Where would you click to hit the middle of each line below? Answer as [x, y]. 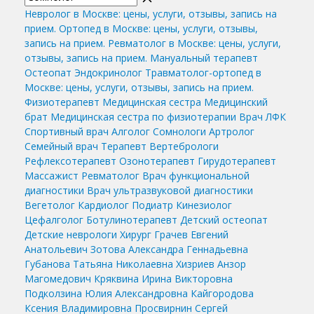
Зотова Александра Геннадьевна [169, 249]
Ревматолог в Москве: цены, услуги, [194, 43]
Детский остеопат [224, 219]
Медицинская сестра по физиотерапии [143, 116]
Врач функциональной [196, 175]
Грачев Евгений [191, 234]
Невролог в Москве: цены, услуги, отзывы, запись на [151, 13]
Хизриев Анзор [211, 264]
